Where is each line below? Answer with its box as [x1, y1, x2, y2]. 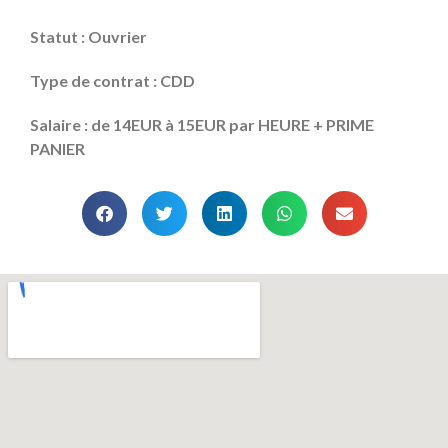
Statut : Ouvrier [30, 26, 147, 46]
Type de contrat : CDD [30, 70, 195, 90]
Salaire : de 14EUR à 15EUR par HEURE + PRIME [30, 114, 374, 134]
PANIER [30, 138, 85, 158]
